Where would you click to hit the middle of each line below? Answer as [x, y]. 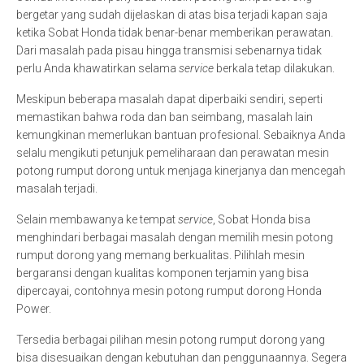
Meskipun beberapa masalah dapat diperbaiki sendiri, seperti [169, 99]
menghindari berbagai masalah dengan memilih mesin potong [175, 237]
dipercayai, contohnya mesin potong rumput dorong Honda [169, 291]
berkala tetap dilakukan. [277, 68]
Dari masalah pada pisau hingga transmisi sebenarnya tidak [169, 50]
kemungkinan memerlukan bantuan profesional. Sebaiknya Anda [181, 135]
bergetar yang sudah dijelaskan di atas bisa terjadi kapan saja [172, 15]
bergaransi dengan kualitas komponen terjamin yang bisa [162, 273]
